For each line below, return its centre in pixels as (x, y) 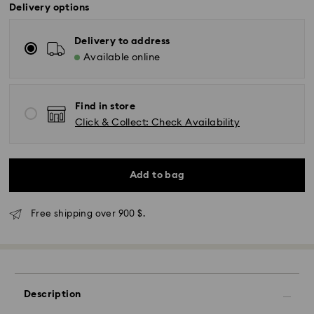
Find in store (105, 107)
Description (53, 294)
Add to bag (157, 175)
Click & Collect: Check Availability (157, 123)
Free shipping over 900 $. (88, 214)
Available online (122, 57)
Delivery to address (122, 41)
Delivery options (49, 8)
